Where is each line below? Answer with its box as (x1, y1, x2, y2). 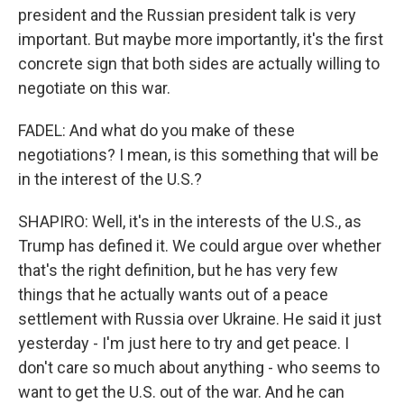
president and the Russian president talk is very (18, 5, 356, 25)
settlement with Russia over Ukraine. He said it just (18, 309, 381, 329)
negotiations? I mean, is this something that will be (18, 145, 379, 165)
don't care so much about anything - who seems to (18, 358, 380, 378)
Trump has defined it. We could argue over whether (18, 236, 381, 256)
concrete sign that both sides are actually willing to (18, 54, 380, 74)
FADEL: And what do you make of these (18, 121, 295, 141)
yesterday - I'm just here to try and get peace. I (18, 334, 349, 353)
